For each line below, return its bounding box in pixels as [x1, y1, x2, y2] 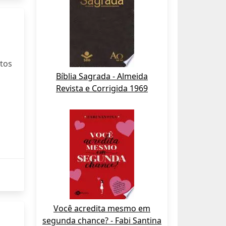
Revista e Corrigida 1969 [56, 83, 148, 94]
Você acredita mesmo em [53, 203, 150, 214]
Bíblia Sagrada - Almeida [56, 71, 148, 82]
